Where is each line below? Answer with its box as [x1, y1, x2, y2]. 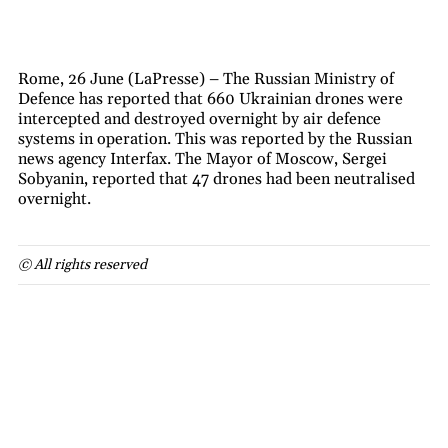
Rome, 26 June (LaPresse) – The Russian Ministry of [18, 69, 394, 90]
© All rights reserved [18, 256, 147, 275]
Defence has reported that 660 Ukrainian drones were [18, 89, 403, 110]
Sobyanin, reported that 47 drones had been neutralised [18, 169, 415, 190]
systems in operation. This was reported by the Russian [18, 129, 412, 150]
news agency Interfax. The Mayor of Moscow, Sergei [18, 149, 387, 170]
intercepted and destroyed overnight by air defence [18, 109, 381, 130]
